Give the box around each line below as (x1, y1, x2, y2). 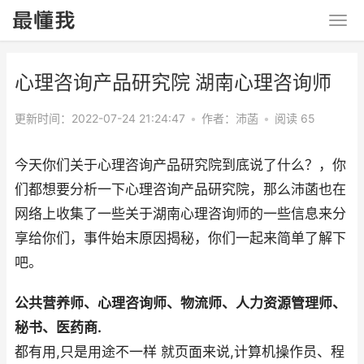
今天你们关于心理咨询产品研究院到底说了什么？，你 (15, 157, 346, 173)
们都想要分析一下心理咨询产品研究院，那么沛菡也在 (15, 181, 346, 197)
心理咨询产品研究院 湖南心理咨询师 (15, 71, 331, 94)
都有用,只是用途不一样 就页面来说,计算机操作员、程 (15, 344, 344, 360)
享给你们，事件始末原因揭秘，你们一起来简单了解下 (15, 230, 346, 246)
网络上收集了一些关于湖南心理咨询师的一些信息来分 (15, 206, 346, 222)
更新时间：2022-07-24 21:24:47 (15, 111, 185, 125)
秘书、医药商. (15, 319, 102, 336)
